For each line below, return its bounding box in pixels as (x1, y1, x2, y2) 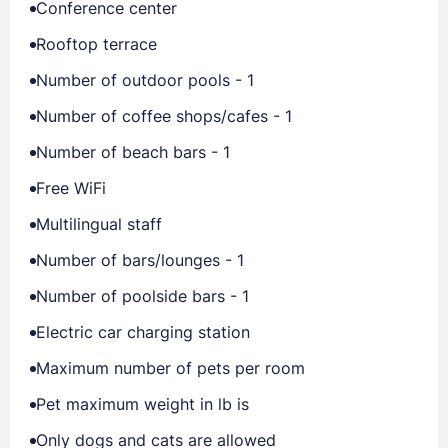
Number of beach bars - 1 (36, 142, 230, 162)
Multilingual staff (36, 214, 162, 234)
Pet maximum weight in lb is (36, 394, 249, 414)
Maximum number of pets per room (36, 358, 305, 378)
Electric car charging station (36, 322, 250, 342)
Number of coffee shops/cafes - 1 (36, 106, 292, 126)
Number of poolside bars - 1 (36, 286, 249, 306)
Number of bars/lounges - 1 (36, 250, 244, 270)
